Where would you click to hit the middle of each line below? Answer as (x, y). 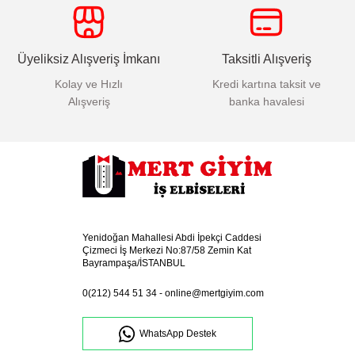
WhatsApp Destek (178, 333)
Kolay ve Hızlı (89, 84)
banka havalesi (266, 101)
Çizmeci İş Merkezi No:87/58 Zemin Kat (167, 250)
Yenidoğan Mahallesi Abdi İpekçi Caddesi (172, 237)
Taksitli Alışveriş (266, 59)
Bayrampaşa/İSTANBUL (134, 263)
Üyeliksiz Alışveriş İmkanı (89, 59)
